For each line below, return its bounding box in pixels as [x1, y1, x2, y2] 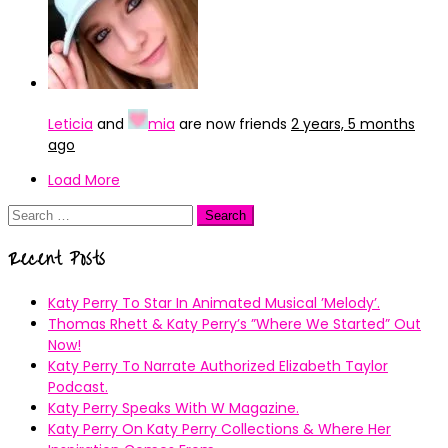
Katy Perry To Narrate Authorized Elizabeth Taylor [48, 355, 388, 376]
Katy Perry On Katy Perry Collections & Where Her [48, 418, 391, 439]
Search [7, 204, 56, 224]
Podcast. [48, 376, 108, 397]
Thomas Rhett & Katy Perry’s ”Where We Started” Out [48, 313, 421, 334]
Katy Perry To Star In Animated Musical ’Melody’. [48, 292, 380, 313]
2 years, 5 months [291, 114, 415, 134]
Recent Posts [8, 242, 105, 277]
